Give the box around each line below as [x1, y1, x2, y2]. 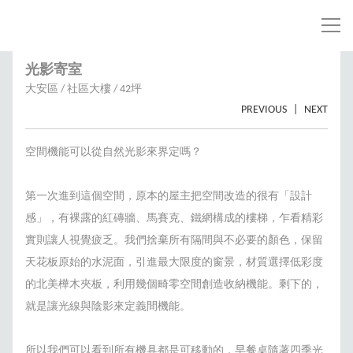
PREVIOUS [241, 103, 287, 116]
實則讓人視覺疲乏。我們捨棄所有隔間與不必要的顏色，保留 [25, 234, 323, 247]
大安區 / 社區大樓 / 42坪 [25, 83, 142, 95]
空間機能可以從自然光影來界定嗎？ [25, 146, 202, 158]
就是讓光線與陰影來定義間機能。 [25, 300, 191, 313]
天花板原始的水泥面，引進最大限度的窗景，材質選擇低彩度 [25, 256, 323, 269]
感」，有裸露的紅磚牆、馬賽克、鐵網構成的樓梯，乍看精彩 [25, 212, 323, 225]
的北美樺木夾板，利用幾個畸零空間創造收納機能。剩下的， [25, 278, 323, 291]
